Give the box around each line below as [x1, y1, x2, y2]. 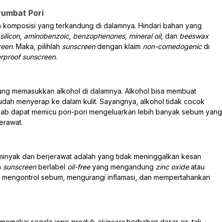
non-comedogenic [143, 42, 204, 51]
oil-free [67, 162, 92, 171]
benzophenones [71, 31, 125, 40]
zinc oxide [156, 162, 191, 171]
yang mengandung [92, 162, 156, 171]
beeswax [179, 31, 209, 40]
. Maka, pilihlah [12, 42, 62, 51]
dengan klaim [97, 42, 143, 51]
